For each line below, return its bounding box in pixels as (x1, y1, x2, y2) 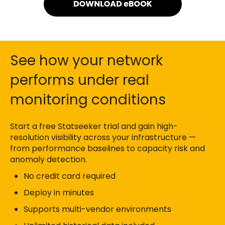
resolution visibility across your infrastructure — (10, 131, 196, 143)
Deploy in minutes (24, 187, 94, 199)
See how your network (10, 51, 163, 71)
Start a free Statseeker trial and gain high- (10, 120, 178, 132)
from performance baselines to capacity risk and (10, 142, 205, 154)
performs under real (10, 70, 149, 90)
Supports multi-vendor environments (24, 203, 172, 215)
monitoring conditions (10, 90, 166, 110)
